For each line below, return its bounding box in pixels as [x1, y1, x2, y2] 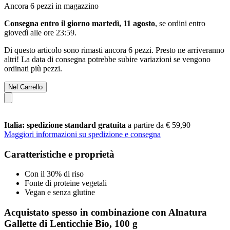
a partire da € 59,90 [128, 120, 190, 129]
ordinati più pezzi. [4, 64, 62, 73]
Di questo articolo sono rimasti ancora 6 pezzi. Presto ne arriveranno [4, 45, 224, 54]
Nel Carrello [8, 83, 43, 91]
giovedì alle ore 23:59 [4, 28, 74, 37]
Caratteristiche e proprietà [4, 148, 114, 160]
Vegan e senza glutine [25, 188, 95, 197]
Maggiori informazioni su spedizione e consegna [4, 129, 161, 139]
